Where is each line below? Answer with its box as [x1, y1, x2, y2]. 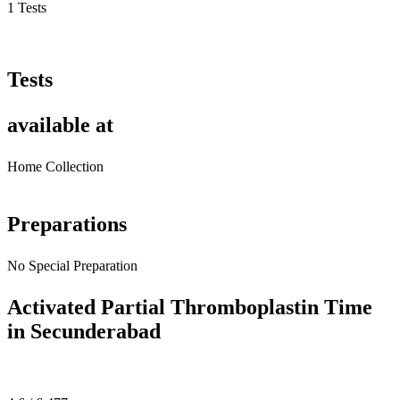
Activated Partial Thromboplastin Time [7, 295, 372, 319]
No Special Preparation [7, 257, 137, 273]
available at [7, 112, 113, 137]
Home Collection [7, 158, 104, 174]
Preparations [7, 212, 127, 236]
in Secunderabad [7, 319, 161, 343]
